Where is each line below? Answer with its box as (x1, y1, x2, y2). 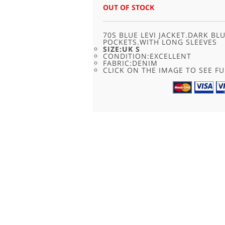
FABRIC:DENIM (102, 58, 158, 68)
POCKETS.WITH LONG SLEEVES (102, 37, 217, 47)
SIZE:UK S (102, 44, 140, 54)
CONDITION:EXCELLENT (102, 51, 191, 61)
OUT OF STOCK (102, 3, 154, 13)
